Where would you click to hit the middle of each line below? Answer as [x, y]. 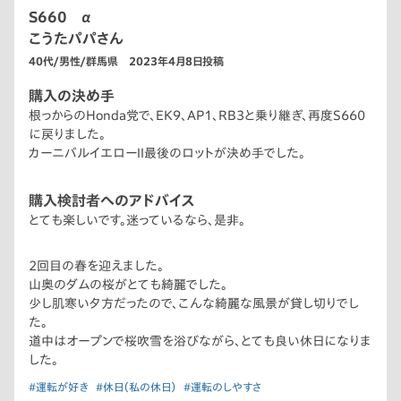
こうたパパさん [76, 39]
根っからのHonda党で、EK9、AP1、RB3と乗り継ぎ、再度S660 [197, 116]
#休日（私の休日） [136, 387]
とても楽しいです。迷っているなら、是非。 [137, 221]
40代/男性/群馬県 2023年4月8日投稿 [126, 61]
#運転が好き [59, 387]
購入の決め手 [72, 96]
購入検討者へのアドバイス [112, 201]
